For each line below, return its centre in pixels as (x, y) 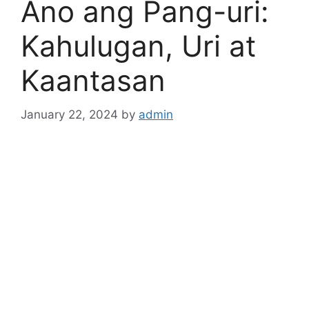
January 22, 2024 (69, 114)
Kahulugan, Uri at (138, 46)
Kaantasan (93, 81)
